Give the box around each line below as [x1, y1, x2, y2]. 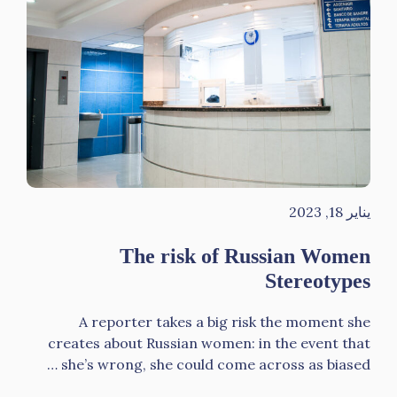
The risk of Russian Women [120, 245, 370, 268]
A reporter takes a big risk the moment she [79, 313, 370, 331]
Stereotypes [265, 269, 370, 292]
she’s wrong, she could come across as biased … [61, 355, 370, 373]
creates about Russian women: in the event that [48, 334, 370, 352]
